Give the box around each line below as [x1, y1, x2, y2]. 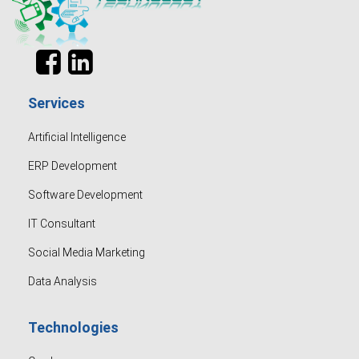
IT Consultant [28, 217, 95, 230]
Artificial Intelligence [28, 131, 126, 143]
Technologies [28, 319, 119, 336]
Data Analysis [28, 275, 97, 288]
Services [28, 95, 85, 111]
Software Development [28, 188, 143, 201]
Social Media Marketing [28, 246, 145, 259]
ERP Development [28, 159, 117, 172]
